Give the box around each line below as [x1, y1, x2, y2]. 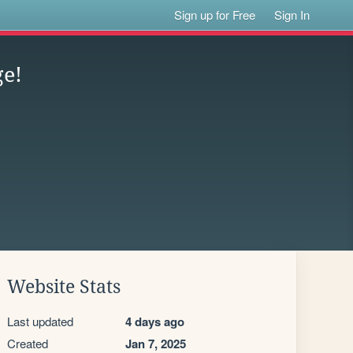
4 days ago [125, 313, 184, 330]
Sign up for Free [174, 6, 256, 23]
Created [7, 335, 48, 351]
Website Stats [7, 277, 121, 297]
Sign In [274, 6, 310, 23]
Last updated [7, 313, 73, 329]
